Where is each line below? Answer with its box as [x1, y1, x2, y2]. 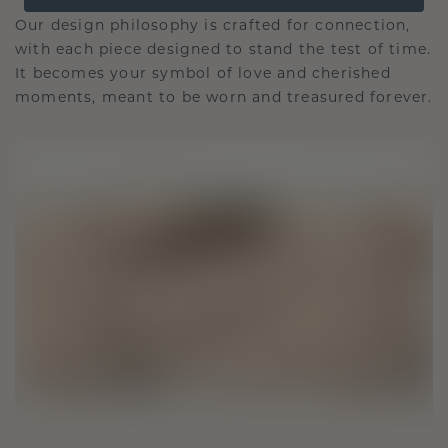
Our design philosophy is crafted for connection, [15, 15, 411, 34]
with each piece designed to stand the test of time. [15, 39, 432, 58]
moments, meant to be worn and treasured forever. [15, 87, 433, 106]
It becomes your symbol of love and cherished [15, 63, 391, 82]
